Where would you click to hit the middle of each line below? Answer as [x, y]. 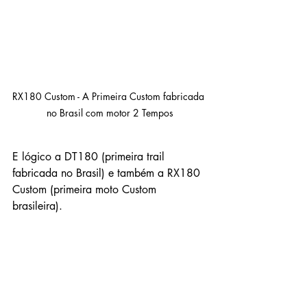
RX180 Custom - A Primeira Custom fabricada [110, 97]
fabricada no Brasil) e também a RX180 [108, 173]
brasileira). [37, 206]
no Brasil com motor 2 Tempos [110, 113]
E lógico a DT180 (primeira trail [90, 157]
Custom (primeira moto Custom [86, 190]
